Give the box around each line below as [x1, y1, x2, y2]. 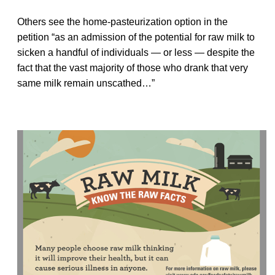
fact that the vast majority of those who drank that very [17, 62, 248, 73]
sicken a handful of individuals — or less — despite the [17, 47, 255, 58]
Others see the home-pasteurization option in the [17, 16, 228, 27]
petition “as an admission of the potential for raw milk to [17, 31, 255, 42]
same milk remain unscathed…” [17, 77, 155, 88]
